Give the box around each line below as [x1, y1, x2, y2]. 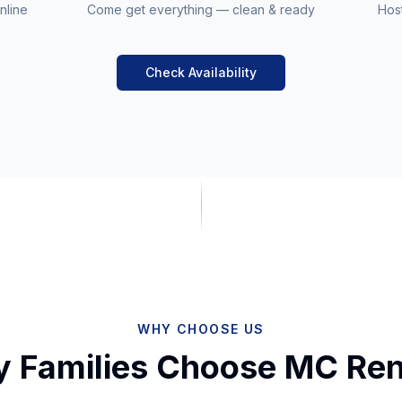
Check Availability [145, 65, 257, 81]
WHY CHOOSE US [137, 321, 265, 337]
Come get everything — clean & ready [86, 2, 315, 18]
